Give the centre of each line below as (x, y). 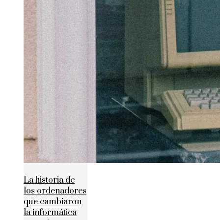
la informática (50, 213)
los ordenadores (55, 191)
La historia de (49, 180)
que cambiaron (53, 202)
